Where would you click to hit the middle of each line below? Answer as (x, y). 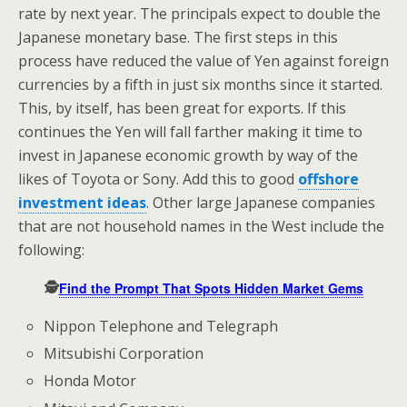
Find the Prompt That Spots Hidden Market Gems (211, 288)
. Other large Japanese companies (261, 203)
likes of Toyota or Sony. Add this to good (158, 179)
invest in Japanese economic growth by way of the (188, 155)
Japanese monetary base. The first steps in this (178, 37)
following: (51, 250)
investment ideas (82, 203)
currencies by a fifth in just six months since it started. (200, 84)
